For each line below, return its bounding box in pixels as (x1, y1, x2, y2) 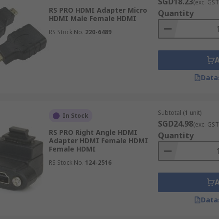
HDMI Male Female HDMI (48, 14, 136, 23)
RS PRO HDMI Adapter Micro (48, 5, 147, 15)
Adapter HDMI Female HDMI (48, 136, 148, 145)
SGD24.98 (157, 118, 193, 129)
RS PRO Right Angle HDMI (48, 128, 137, 137)
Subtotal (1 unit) (157, 109, 201, 117)
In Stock (62, 111, 88, 120)
